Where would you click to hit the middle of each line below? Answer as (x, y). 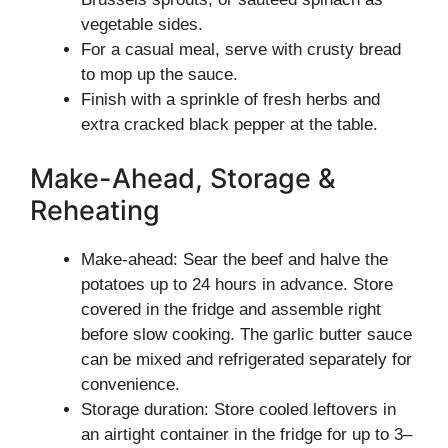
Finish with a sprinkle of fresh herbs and (230, 99)
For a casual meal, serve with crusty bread (241, 49)
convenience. (130, 384)
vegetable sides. (142, 24)
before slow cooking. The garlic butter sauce (246, 334)
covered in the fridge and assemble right (231, 309)
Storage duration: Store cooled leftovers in (238, 409)
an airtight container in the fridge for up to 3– (246, 434)
